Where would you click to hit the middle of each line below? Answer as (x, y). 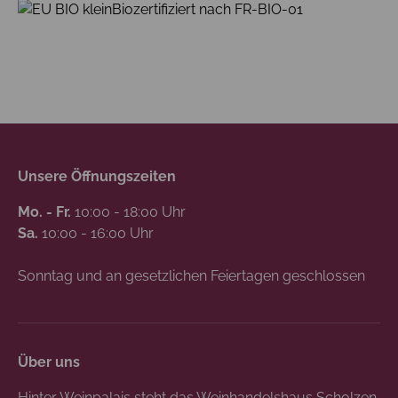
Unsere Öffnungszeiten (97, 176)
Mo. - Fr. (44, 211)
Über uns (49, 362)
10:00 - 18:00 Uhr (128, 211)
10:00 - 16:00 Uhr (96, 233)
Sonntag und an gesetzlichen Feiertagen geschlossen (191, 275)
